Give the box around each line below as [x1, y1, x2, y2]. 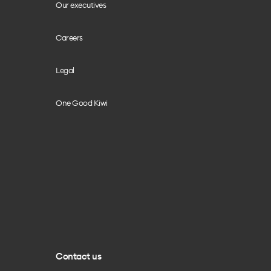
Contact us [56, 250, 101, 262]
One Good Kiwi [56, 98, 108, 108]
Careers [56, 33, 83, 42]
